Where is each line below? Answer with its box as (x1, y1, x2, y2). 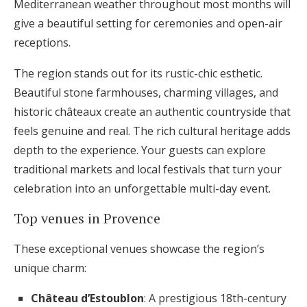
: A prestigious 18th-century (144, 291, 286, 306)
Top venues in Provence (14, 209, 160, 228)
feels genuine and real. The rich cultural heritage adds (14, 123, 291, 138)
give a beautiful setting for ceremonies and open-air (14, 16, 282, 31)
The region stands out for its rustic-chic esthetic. (14, 66, 262, 81)
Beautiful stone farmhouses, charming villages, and (14, 85, 278, 100)
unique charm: (14, 260, 86, 275)
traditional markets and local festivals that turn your (14, 162, 282, 177)
